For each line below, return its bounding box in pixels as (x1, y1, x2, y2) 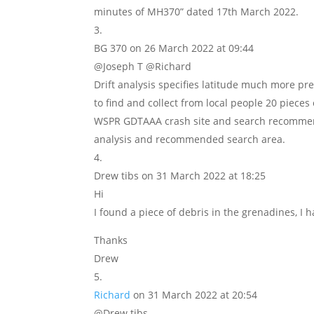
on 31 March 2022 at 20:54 (133, 288, 258, 301)
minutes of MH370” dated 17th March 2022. (94, 5, 299, 18)
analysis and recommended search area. (94, 132, 286, 146)
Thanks (94, 233, 128, 247)
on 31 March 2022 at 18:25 (142, 169, 266, 182)
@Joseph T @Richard (94, 60, 192, 73)
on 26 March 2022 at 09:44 (130, 41, 254, 55)
